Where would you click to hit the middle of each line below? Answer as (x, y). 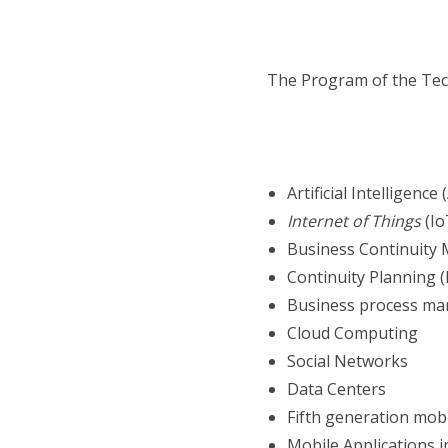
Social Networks (347, 361)
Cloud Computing (352, 333)
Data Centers (336, 389)
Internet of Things (353, 221)
